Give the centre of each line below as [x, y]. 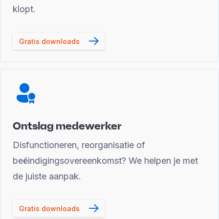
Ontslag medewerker [67, 126]
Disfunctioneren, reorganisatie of [79, 145]
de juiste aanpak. [47, 176]
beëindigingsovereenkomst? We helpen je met [105, 161]
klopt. [24, 9]
